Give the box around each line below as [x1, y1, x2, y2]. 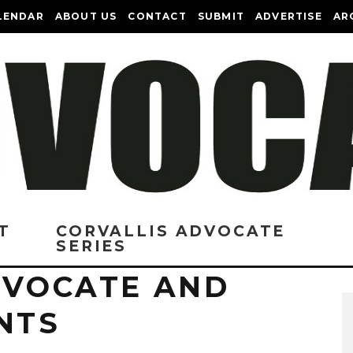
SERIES [56, 237, 128, 255]
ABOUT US [54, 10, 117, 22]
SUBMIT [197, 10, 245, 22]
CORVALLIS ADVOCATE [56, 222, 286, 240]
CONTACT [128, 10, 187, 22]
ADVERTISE [255, 10, 322, 22]
